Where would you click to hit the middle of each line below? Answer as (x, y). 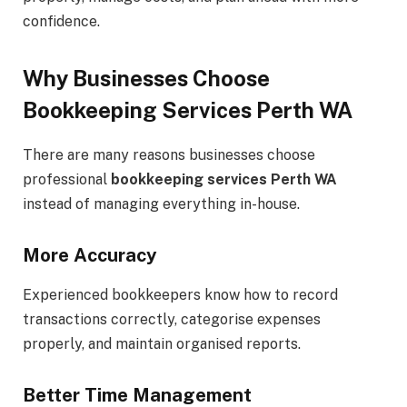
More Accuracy (90, 256)
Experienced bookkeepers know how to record (180, 295)
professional (67, 180)
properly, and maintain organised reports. (162, 344)
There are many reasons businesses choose (169, 155)
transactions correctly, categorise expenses (172, 320)
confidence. (61, 22)
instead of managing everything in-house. (161, 204)
